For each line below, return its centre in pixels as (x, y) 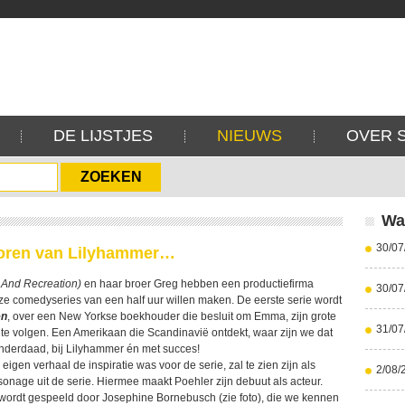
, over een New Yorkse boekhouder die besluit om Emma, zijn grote (172, 316)
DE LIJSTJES (103, 136)
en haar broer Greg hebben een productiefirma (199, 284)
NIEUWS (250, 136)
